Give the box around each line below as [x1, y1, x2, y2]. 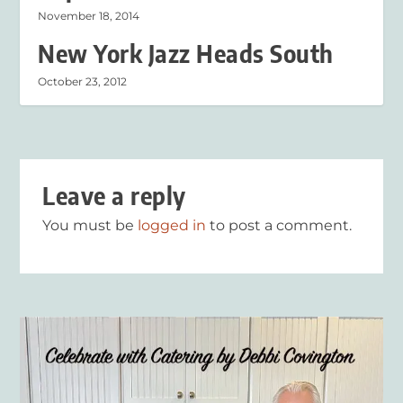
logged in [138, 216, 207, 234]
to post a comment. [206, 216, 353, 234]
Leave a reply [42, 180, 186, 210]
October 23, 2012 [38, 74, 128, 88]
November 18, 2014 [38, 8, 140, 22]
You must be [42, 216, 139, 234]
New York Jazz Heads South [38, 38, 334, 68]
